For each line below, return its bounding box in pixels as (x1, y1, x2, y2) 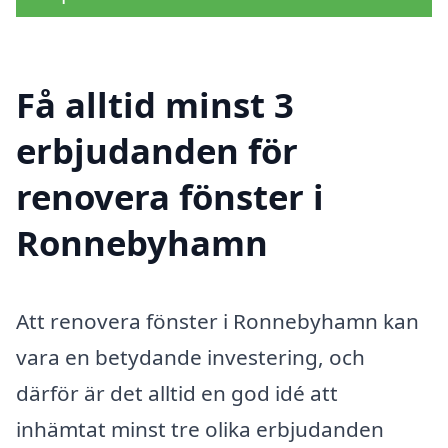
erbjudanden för (16, 126, 298, 174)
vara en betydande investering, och (16, 342, 365, 371)
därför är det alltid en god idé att (16, 378, 338, 407)
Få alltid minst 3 (16, 80, 294, 128)
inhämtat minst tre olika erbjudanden (16, 414, 384, 443)
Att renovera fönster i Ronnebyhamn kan (16, 306, 419, 335)
